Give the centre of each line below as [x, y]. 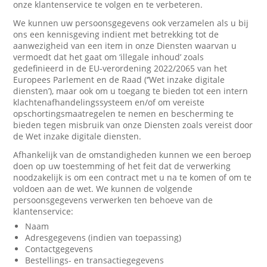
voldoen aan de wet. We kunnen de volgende [103, 189]
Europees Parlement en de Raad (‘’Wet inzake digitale [119, 80]
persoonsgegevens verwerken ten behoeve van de [113, 200]
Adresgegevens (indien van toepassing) [103, 237]
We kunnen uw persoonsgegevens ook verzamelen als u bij [131, 23]
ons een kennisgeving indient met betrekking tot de [116, 34]
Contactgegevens [59, 249]
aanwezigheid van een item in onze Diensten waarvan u [125, 46]
